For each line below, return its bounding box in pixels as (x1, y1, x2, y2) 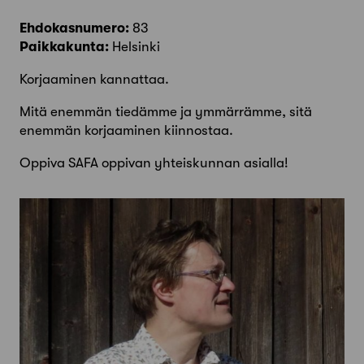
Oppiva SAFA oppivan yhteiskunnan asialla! (19, 155, 288, 171)
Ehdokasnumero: (19, 20, 129, 37)
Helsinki (109, 39, 160, 55)
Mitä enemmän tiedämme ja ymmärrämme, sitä (19, 104, 312, 120)
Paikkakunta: (19, 39, 109, 55)
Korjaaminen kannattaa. (19, 71, 169, 88)
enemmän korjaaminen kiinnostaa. (19, 123, 233, 139)
